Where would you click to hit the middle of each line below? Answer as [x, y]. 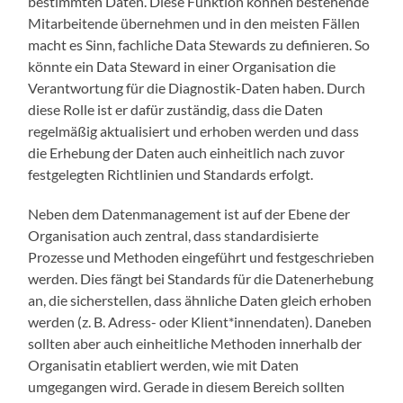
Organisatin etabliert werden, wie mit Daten [164, 365]
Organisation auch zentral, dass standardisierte [174, 236]
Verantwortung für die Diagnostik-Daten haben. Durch [197, 88]
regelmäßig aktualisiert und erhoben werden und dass [194, 131]
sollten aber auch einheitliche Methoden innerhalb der [195, 344]
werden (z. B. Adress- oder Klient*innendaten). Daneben [200, 322]
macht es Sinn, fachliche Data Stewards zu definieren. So [199, 45]
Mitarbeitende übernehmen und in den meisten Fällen [194, 23]
